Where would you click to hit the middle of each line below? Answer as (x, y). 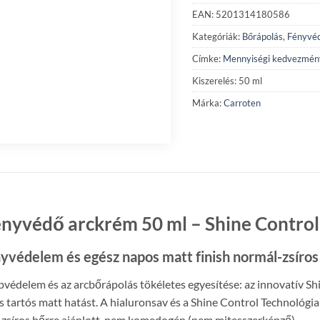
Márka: (208, 102)
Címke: (207, 58)
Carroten (242, 102)
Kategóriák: (217, 36)
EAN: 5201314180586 (241, 14)
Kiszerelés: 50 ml (227, 80)
